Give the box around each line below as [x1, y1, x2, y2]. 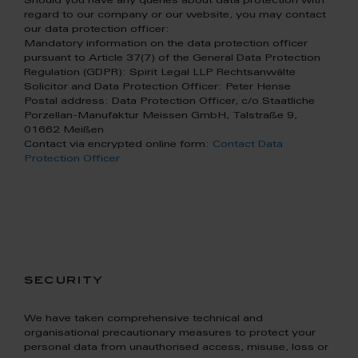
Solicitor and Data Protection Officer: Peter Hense [24, 82, 291, 92]
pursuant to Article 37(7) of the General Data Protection [24, 54, 320, 63]
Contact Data [213, 140, 283, 149]
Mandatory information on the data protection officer [24, 39, 308, 49]
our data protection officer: [24, 25, 169, 34]
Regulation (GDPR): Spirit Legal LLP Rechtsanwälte [24, 68, 296, 78]
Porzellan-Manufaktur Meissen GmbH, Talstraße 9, [24, 111, 297, 121]
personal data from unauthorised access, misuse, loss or [24, 343, 328, 352]
